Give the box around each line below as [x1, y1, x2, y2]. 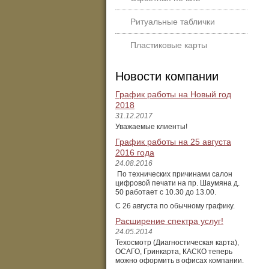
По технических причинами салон [115, 170, 232, 178]
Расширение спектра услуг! [115, 216, 223, 226]
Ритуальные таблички [130, 17, 215, 26]
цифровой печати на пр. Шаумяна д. [115, 179, 240, 187]
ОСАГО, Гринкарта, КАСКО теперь [115, 247, 232, 256]
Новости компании [115, 70, 219, 83]
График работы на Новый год [115, 89, 231, 99]
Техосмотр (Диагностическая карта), [115, 238, 239, 247]
